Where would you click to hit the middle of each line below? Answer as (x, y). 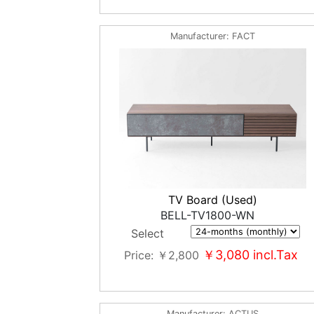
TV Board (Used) (213, 200)
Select (147, 233)
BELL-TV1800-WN (207, 215)
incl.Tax (273, 255)
